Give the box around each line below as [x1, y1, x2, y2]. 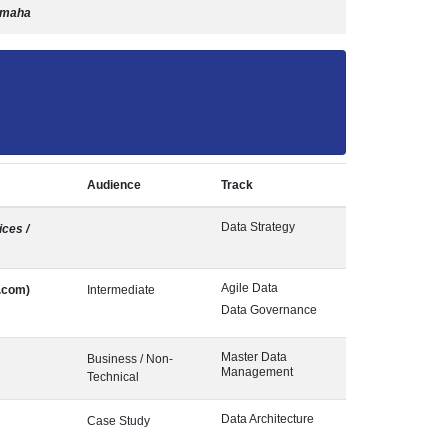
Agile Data [221, 281, 278, 295]
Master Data [221, 350, 287, 364]
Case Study [87, 414, 150, 428]
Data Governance [221, 303, 317, 317]
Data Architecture [221, 412, 314, 426]
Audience [87, 178, 141, 192]
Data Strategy [221, 220, 295, 234]
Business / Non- [87, 352, 173, 366]
